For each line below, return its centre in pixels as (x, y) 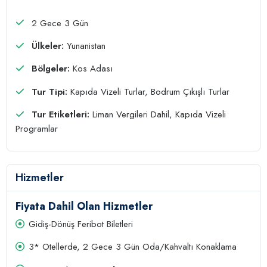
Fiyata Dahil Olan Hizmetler (84, 206)
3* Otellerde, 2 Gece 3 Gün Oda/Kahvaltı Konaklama (133, 247)
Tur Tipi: (50, 91)
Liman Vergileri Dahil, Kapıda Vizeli (158, 115)
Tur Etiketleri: (61, 115)
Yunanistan (85, 46)
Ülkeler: (48, 46)
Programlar (37, 129)
